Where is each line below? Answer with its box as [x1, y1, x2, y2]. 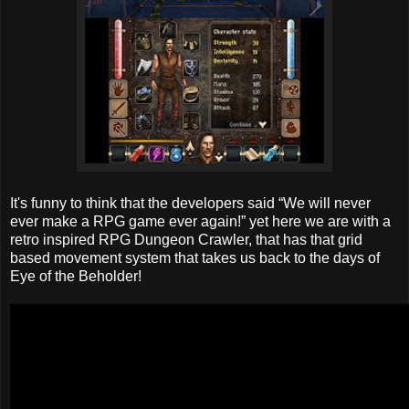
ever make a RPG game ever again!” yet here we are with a [10, 214, 391, 230]
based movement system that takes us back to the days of [10, 250, 380, 267]
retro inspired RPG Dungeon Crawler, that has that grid [10, 232, 362, 248]
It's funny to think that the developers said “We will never [10, 195, 371, 212]
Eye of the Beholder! [10, 268, 142, 285]
